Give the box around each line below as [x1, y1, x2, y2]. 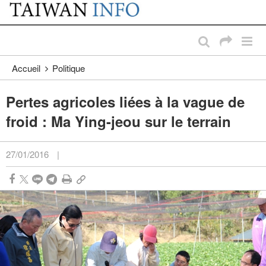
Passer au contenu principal [10, 6, 115, 18]
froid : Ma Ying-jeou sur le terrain [6, 111, 231, 132]
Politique [52, 62, 85, 75]
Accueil [12, 62, 40, 75]
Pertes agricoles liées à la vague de [6, 91, 245, 112]
